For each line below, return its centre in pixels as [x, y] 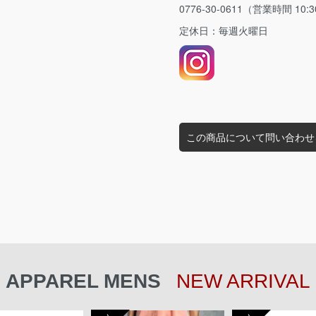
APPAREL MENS [86, 281]
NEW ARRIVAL [243, 281]
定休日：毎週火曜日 [224, 31]
